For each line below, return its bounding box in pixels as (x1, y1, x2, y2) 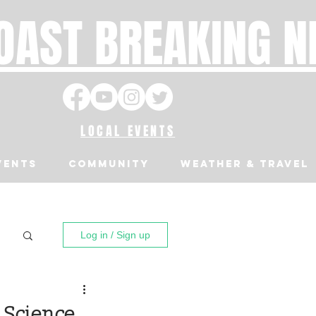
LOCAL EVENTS (80, 122, 176, 140)
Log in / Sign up (80, 229, 150, 241)
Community (68, 158, 150, 170)
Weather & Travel (181, 158, 309, 170)
